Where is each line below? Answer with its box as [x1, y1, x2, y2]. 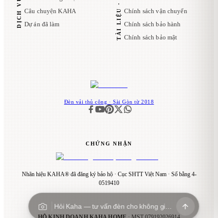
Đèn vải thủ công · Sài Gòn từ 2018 [64, 98, 154, 105]
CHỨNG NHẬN [86, 141, 132, 146]
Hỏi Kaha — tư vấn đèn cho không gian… [54, 202, 180, 210]
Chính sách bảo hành [124, 20, 181, 28]
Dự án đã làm [24, 20, 60, 28]
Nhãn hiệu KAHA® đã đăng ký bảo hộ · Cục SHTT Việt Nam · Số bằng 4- [21, 170, 197, 178]
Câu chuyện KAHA [24, 7, 76, 15]
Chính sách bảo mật [124, 34, 178, 41]
